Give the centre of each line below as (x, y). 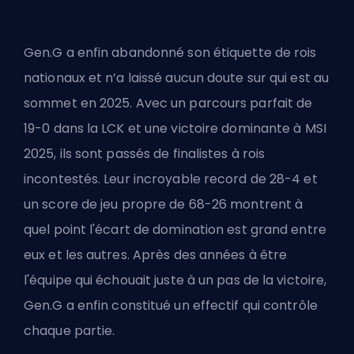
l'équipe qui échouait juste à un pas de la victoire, (175, 280)
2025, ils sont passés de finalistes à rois (145, 153)
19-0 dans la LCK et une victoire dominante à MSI (175, 128)
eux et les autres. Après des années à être (156, 254)
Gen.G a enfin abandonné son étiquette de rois (170, 52)
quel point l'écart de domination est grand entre (175, 229)
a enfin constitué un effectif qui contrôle (190, 305)
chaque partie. (70, 330)
